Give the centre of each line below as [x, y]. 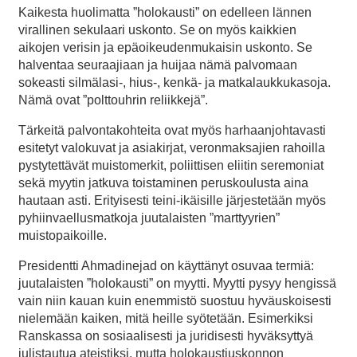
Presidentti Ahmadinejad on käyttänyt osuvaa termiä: [166, 265]
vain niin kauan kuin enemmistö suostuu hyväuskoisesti [175, 300]
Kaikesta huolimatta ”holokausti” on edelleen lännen [165, 12]
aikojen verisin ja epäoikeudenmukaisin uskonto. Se [165, 47]
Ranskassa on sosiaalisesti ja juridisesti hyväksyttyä [166, 335]
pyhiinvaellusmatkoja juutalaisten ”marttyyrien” [149, 218]
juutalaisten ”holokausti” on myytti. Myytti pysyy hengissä [177, 283]
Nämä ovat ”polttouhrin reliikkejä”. [113, 100]
